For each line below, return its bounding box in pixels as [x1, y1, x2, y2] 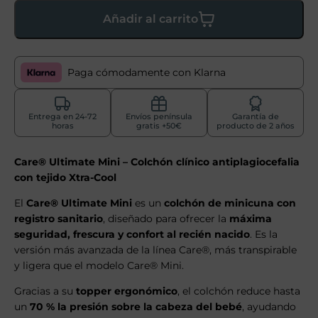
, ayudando [242, 300, 296, 314]
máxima [229, 212, 272, 226]
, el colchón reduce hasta [177, 285, 300, 298]
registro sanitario [14, 212, 103, 226]
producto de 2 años [216, 121, 295, 131]
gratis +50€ [136, 121, 182, 131]
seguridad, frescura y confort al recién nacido [14, 228, 250, 241]
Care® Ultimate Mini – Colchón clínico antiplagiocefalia [14, 155, 300, 169]
